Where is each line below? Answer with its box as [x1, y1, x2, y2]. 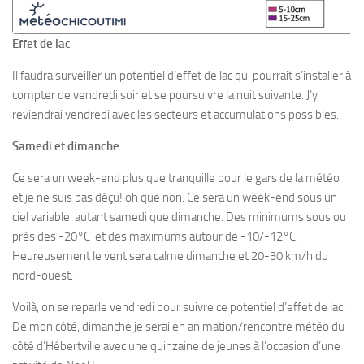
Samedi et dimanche [12, 139, 119, 154]
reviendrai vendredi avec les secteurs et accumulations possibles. [12, 107, 339, 123]
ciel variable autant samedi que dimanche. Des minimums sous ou [12, 210, 346, 225]
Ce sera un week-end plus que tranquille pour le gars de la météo [12, 171, 340, 186]
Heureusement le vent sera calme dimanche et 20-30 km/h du [12, 249, 328, 264]
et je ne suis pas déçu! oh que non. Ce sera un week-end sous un [12, 190, 337, 206]
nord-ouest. [12, 268, 73, 284]
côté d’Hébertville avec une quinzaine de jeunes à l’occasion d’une [12, 339, 340, 354]
